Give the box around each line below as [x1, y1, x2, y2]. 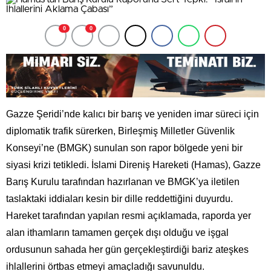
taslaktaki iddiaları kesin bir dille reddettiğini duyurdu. [6, 194, 233, 204]
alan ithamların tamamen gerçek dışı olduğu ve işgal [6, 227, 229, 238]
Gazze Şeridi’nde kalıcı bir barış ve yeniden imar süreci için [6, 109, 259, 120]
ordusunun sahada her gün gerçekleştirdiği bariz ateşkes [6, 244, 249, 255]
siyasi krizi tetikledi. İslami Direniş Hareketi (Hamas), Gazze [6, 160, 261, 171]
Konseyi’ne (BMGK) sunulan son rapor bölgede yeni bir [6, 143, 243, 154]
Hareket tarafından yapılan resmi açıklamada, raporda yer [6, 211, 251, 221]
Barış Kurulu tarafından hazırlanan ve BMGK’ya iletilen [6, 177, 240, 188]
